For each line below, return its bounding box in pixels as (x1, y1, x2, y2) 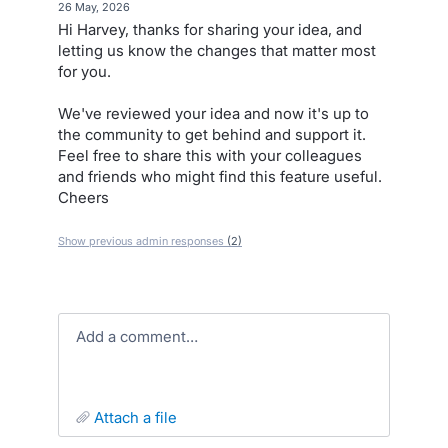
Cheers (58, 188, 109, 207)
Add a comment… (86, 327, 198, 346)
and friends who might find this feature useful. (58, 167, 382, 186)
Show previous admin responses (58, 234, 227, 248)
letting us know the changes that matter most (58, 41, 376, 60)
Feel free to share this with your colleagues (58, 146, 362, 165)
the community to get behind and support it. (58, 125, 366, 144)
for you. (58, 62, 111, 81)
